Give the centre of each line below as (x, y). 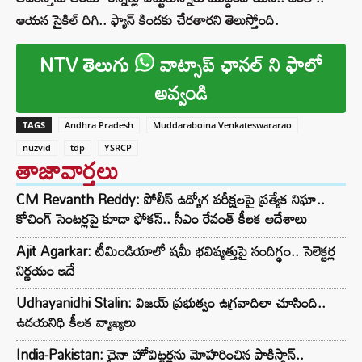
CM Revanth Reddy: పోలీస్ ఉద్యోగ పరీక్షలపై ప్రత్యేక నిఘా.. (170, 200)
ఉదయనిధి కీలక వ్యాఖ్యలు (76, 322)
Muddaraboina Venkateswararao (222, 125)
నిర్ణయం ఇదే (46, 271)
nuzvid (37, 148)
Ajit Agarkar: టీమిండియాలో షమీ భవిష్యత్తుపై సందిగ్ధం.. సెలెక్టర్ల (176, 251)
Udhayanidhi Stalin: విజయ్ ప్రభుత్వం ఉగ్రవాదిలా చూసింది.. (171, 303)
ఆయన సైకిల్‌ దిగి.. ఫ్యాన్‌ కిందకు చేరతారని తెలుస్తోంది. (147, 20)
